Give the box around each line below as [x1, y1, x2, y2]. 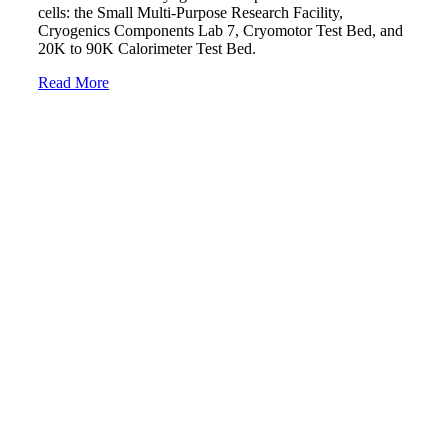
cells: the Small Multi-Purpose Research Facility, [38, 3, 343, 21]
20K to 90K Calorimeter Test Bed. [38, 39, 256, 57]
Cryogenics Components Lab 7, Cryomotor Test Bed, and [38, 21, 403, 39]
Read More [38, 73, 109, 91]
